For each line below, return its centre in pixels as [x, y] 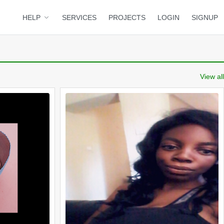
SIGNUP [205, 17]
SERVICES [79, 17]
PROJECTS [127, 17]
